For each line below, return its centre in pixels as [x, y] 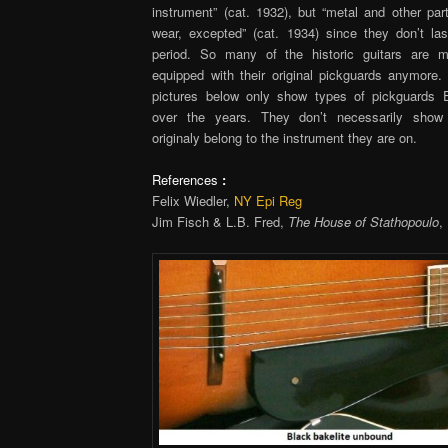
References [185, 180]
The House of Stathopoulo [364, 222]
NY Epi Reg [268, 201]
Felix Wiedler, [193, 201]
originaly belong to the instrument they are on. [285, 137]
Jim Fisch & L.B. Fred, [220, 222]
